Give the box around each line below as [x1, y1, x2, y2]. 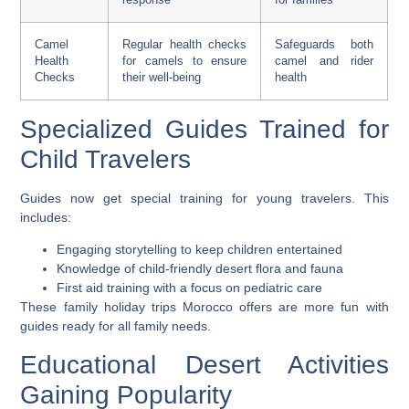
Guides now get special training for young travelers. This [20, 190, 389, 205]
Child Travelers [20, 144, 192, 173]
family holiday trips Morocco [63, 299, 233, 315]
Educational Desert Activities [20, 350, 389, 379]
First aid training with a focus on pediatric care [57, 280, 323, 296]
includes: [20, 209, 72, 225]
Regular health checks [122, 37, 247, 51]
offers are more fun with [232, 299, 389, 315]
